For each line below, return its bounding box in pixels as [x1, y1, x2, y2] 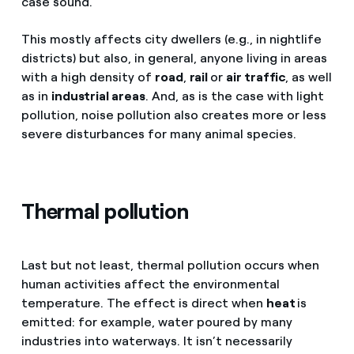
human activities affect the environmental [21, 276, 280, 292]
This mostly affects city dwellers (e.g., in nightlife [21, 31, 322, 47]
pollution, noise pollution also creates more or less [21, 107, 326, 122]
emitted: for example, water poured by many [21, 314, 292, 330]
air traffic [226, 69, 286, 85]
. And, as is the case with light [145, 88, 324, 104]
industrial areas [51, 88, 145, 104]
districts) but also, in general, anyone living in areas [21, 50, 327, 66]
